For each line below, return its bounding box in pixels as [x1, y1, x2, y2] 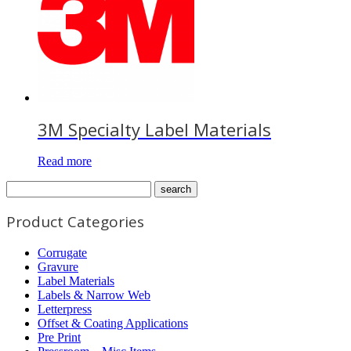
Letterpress [38, 302, 92, 316]
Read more [38, 154, 92, 168]
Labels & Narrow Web [38, 288, 150, 302]
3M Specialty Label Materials [38, 118, 271, 142]
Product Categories [6, 211, 144, 232]
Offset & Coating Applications [38, 316, 188, 330]
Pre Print [38, 330, 81, 344]
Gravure [38, 259, 78, 273]
